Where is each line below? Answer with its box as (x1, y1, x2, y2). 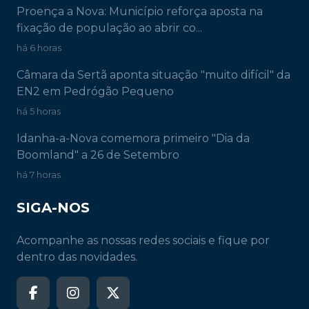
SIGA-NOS (17, 199, 90, 217)
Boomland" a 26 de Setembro (17, 148, 179, 162)
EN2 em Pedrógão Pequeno (17, 85, 174, 99)
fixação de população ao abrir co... (17, 21, 202, 35)
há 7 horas (17, 170, 61, 181)
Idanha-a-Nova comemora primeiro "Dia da (17, 132, 250, 146)
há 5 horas (17, 106, 61, 117)
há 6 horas (17, 43, 61, 54)
